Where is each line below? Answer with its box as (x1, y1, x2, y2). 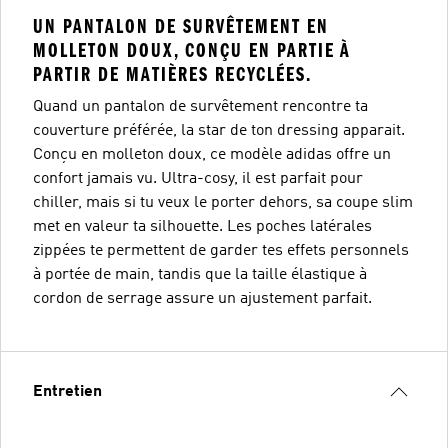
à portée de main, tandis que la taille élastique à (33, 267, 367, 283)
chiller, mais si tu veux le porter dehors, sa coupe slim (33, 195, 413, 211)
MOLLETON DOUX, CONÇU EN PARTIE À (33, 39, 351, 62)
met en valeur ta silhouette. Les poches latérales (33, 219, 372, 235)
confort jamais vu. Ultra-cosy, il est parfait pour (33, 171, 363, 187)
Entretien (33, 384, 102, 400)
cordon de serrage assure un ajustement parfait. (33, 291, 372, 307)
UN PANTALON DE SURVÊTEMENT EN (33, 15, 329, 38)
